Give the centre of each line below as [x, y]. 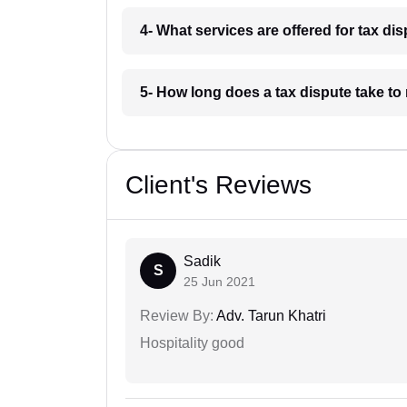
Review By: [177, 316]
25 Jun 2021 [219, 282]
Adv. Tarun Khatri [270, 316]
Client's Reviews [218, 185]
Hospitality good [192, 343]
